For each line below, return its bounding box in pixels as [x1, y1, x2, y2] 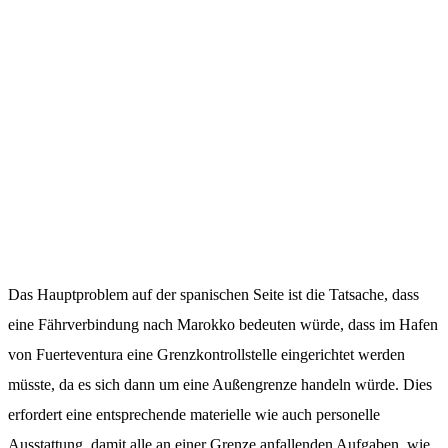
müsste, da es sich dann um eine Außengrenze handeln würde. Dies [8, 376, 432, 394]
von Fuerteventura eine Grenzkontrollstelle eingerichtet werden [8, 346, 405, 364]
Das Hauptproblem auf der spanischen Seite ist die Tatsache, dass [8, 286, 419, 304]
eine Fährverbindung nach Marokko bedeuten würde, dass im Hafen [8, 316, 438, 334]
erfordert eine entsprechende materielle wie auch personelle [8, 406, 380, 424]
